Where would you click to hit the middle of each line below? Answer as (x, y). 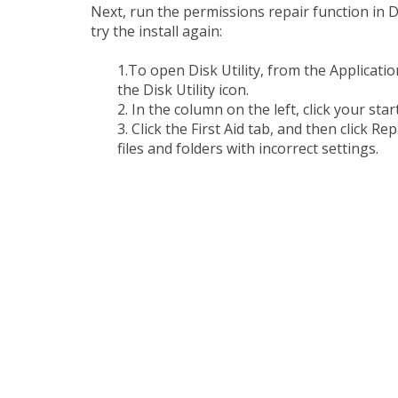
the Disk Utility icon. (185, 90)
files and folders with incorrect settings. (248, 148)
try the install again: (158, 31)
